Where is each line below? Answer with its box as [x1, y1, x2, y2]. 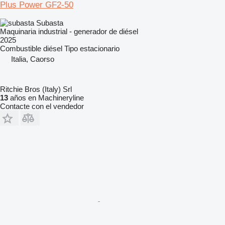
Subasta [36, 18, 63, 27]
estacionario [80, 44, 120, 53]
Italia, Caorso [11, 54, 54, 63]
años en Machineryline [8, 93, 84, 102]
